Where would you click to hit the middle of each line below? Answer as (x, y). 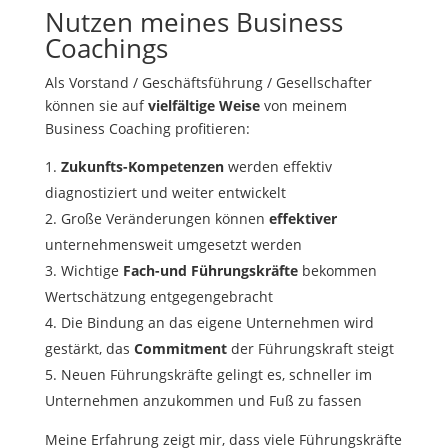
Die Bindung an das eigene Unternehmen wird (217, 323)
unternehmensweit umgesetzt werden (173, 245)
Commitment (180, 349)
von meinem (303, 106)
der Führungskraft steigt (310, 349)
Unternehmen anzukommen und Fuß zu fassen (203, 401)
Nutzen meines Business (193, 22)
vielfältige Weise (203, 106)
